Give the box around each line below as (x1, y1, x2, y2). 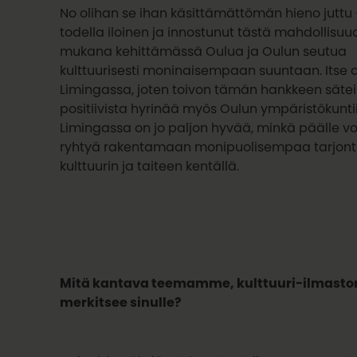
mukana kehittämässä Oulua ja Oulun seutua (60, 44, 347, 57)
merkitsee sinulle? (60, 296, 182, 309)
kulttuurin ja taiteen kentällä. (60, 159, 240, 172)
